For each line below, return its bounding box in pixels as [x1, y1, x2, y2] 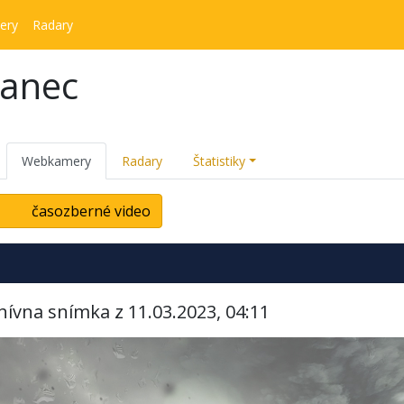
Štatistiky [193, 152, 245, 170]
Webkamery [22, 152, 91, 170]
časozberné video [28, 201, 151, 221]
